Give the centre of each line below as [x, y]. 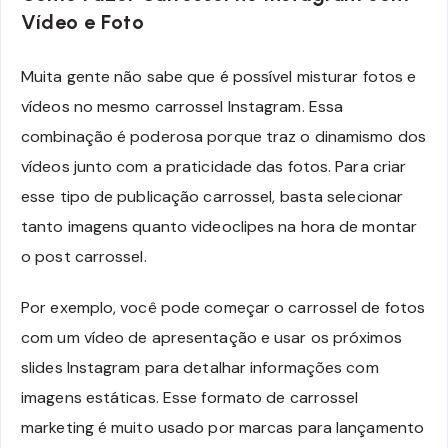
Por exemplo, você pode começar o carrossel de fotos [223, 307]
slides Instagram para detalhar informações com [200, 367]
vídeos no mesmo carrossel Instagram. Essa [182, 106]
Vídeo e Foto [82, 22]
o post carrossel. [84, 256]
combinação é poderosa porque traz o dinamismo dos [223, 136]
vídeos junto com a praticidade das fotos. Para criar [214, 166]
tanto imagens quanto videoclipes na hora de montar [219, 226]
